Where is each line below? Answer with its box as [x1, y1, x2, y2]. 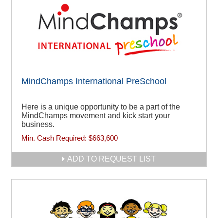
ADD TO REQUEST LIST [67, 155, 156, 163]
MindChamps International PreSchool [21, 76, 166, 87]
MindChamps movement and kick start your [21, 111, 170, 120]
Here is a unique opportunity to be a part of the [21, 103, 180, 111]
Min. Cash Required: [21, 134, 89, 143]
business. [21, 120, 54, 129]
